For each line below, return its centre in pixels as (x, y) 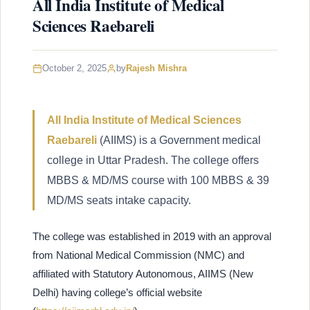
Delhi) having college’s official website (117, 292)
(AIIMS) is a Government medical (179, 140)
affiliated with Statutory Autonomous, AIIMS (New (143, 273)
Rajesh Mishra (156, 69)
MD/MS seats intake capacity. (119, 200)
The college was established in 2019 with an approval (152, 236)
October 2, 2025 (74, 69)
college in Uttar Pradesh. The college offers (153, 160)
